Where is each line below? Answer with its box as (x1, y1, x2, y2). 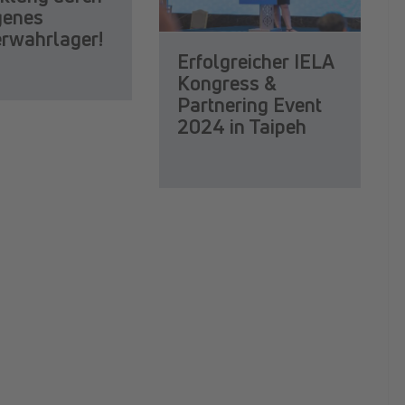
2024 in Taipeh (176, 113, 306, 141)
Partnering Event (176, 91, 322, 119)
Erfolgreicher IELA (176, 48, 334, 76)
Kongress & (176, 70, 277, 98)
